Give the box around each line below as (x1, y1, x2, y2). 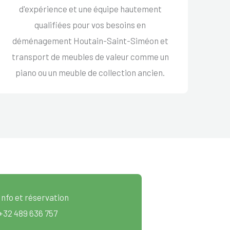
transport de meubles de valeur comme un (11, 51, 169, 62)
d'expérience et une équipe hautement (18, 3, 162, 14)
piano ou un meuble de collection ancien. (15, 67, 165, 78)
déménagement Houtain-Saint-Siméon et (12, 35, 168, 46)
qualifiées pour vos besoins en (34, 19, 146, 30)
